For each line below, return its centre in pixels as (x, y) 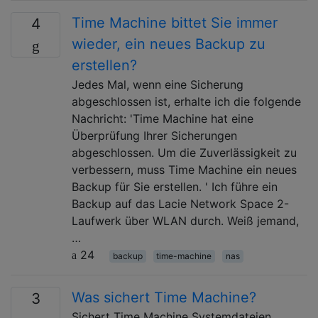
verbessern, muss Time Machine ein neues (184, 169)
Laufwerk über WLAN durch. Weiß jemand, (185, 220)
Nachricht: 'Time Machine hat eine (163, 118)
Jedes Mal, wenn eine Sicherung (158, 84)
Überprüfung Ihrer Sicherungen (154, 135)
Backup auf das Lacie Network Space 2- (180, 203)
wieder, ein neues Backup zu (169, 44)
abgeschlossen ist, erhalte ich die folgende (186, 101)
